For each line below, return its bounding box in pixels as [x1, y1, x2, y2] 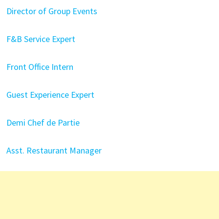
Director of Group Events [6, 5, 97, 17]
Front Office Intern [6, 61, 73, 72]
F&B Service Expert [6, 33, 75, 44]
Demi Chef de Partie [6, 117, 80, 128]
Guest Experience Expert [6, 89, 94, 100]
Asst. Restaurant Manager [6, 145, 102, 156]
